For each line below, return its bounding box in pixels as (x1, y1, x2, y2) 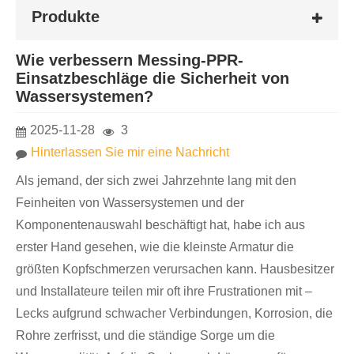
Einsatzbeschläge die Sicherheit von (16, 69, 289, 87)
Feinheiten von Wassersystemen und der (16, 196, 244, 210)
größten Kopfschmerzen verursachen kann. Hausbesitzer (16, 262, 334, 277)
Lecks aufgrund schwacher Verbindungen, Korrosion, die (16, 307, 333, 321)
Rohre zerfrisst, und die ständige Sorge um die (16, 329, 275, 343)
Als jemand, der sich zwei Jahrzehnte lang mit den (16, 174, 296, 188)
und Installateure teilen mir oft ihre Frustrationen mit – (16, 284, 312, 299)
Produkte (32, 8, 100, 26)
